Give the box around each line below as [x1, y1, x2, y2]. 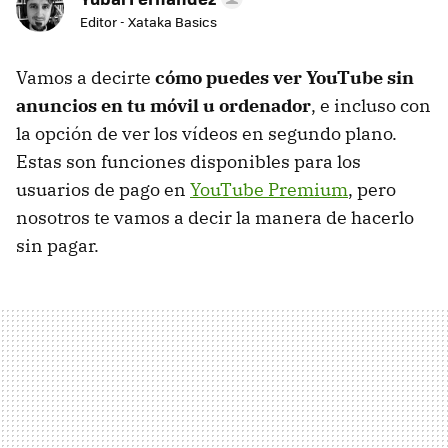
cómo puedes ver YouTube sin [155, 66, 414, 90]
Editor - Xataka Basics [80, 12, 217, 32]
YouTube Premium [190, 178, 348, 202]
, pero [348, 178, 396, 202]
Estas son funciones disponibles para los [16, 150, 361, 174]
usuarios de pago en [16, 178, 190, 202]
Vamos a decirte [16, 66, 155, 90]
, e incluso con [311, 94, 431, 118]
